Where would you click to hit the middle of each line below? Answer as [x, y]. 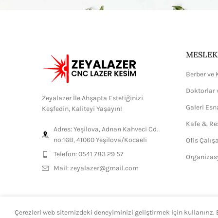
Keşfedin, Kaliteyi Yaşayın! [82, 109]
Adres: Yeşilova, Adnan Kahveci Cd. [106, 129]
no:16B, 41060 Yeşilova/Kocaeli [100, 140]
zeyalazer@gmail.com [104, 168]
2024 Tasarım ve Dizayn [73, 214]
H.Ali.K [112, 214]
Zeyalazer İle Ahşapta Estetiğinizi [92, 98]
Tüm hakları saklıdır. [146, 214]
